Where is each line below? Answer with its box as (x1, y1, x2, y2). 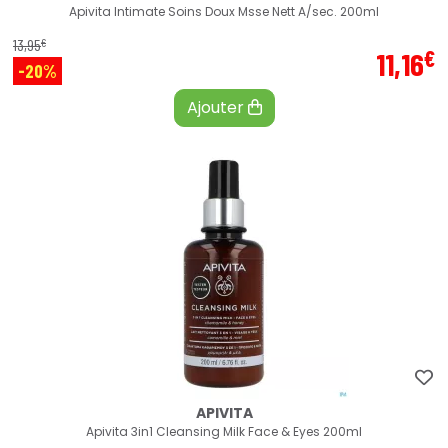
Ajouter (186, 96, 248, 120)
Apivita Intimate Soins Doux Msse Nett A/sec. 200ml (69, 3, 379, 21)
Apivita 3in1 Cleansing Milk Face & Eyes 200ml (86, 423, 362, 441)
